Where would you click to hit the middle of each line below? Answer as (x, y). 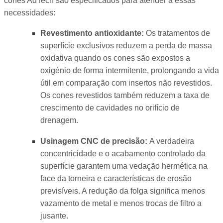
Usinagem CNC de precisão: (94, 141)
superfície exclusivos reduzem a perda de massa (126, 46)
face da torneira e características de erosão (116, 178)
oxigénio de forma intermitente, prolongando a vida (129, 71)
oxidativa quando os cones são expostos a (115, 58)
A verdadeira (170, 141)
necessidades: (30, 12)
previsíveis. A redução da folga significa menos (122, 191)
